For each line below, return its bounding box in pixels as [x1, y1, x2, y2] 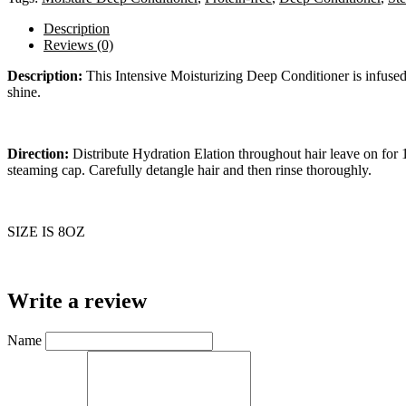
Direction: [7, 145, 69, 161]
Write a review [7, 288, 147, 313]
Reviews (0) [43, 36, 113, 53]
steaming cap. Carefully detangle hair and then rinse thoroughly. [7, 161, 372, 178]
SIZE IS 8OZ [7, 223, 85, 239]
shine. [7, 83, 41, 100]
